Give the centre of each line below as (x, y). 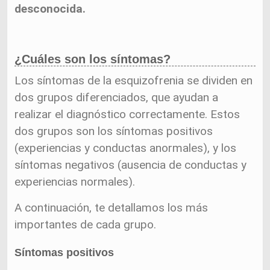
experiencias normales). (75, 182)
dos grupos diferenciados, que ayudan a (117, 97)
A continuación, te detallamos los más (111, 208)
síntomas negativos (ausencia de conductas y (131, 165)
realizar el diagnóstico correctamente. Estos (127, 114)
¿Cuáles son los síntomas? (93, 59)
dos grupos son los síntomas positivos (114, 131)
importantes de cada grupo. (86, 224)
